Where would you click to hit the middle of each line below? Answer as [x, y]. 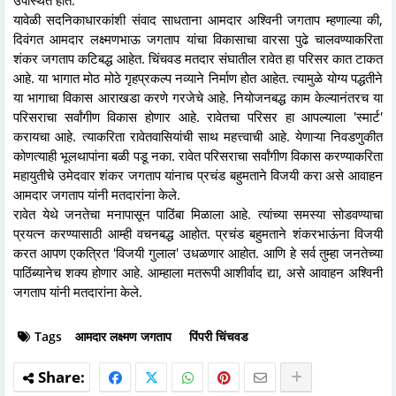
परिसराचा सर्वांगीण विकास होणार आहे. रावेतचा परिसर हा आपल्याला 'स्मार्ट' [198, 117]
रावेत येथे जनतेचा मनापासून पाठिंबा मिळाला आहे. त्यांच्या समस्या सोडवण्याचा [198, 214]
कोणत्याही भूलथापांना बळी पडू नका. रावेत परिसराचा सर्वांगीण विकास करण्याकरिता [198, 156]
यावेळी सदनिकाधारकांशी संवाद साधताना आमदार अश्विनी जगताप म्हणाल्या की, [198, 20]
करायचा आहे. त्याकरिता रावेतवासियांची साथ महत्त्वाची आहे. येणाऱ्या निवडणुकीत [198, 137]
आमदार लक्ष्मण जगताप [123, 337]
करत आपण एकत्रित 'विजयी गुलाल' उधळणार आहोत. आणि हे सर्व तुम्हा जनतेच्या [198, 253]
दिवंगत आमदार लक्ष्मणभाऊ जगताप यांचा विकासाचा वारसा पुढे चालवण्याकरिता [198, 39]
